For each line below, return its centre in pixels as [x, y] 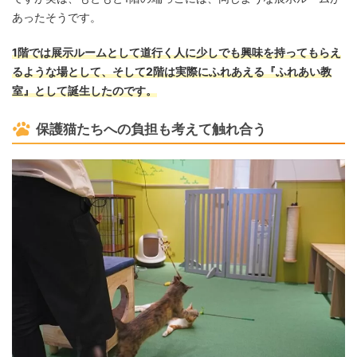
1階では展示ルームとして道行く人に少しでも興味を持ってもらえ [177, 53]
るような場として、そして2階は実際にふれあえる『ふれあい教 [172, 72]
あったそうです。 [57, 18]
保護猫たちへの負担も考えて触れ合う [151, 129]
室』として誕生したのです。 [84, 91]
